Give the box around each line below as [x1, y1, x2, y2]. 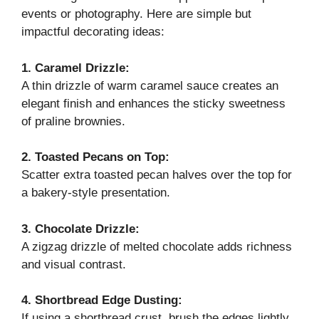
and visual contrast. [21, 257, 126, 271]
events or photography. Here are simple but [21, 7, 251, 21]
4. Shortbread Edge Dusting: [21, 293, 182, 308]
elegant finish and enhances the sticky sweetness [21, 96, 286, 110]
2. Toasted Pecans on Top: [21, 150, 169, 164]
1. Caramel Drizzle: [21, 61, 130, 75]
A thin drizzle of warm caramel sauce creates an [21, 78, 278, 93]
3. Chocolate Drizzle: [21, 221, 140, 236]
